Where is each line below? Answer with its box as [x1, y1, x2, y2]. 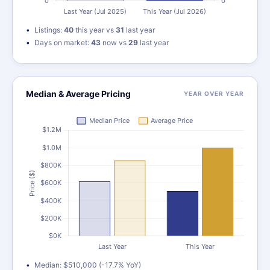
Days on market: [34, 38, 91, 47]
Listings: [34, 25, 64, 34]
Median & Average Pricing [26, 89, 131, 99]
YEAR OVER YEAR [184, 90, 244, 97]
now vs [101, 38, 128, 47]
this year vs [74, 25, 116, 34]
